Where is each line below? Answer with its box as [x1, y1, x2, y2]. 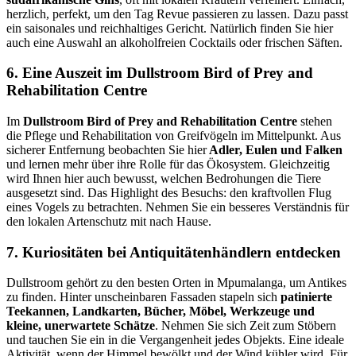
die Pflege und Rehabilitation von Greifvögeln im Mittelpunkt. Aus [6, 129, 341, 143]
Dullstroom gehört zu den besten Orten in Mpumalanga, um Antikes [6, 276, 346, 290]
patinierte [281, 290, 332, 304]
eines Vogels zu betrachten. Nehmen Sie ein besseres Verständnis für [6, 200, 349, 215]
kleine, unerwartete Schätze [6, 319, 155, 333]
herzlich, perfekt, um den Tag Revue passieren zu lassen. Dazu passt [6, 6, 348, 21]
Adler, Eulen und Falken [207, 143, 342, 157]
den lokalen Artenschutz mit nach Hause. [6, 215, 211, 229]
